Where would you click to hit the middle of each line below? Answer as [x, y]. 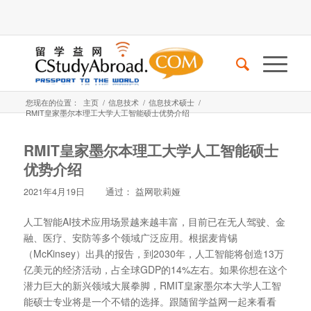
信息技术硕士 [171, 102]
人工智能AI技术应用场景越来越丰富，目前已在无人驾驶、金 [154, 221]
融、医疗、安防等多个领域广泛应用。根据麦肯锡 [130, 237]
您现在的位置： [52, 102]
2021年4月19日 [54, 192]
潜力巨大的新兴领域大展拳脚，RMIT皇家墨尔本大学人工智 [152, 285]
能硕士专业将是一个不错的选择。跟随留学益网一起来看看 [150, 301]
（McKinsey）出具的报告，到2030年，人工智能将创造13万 [153, 253]
